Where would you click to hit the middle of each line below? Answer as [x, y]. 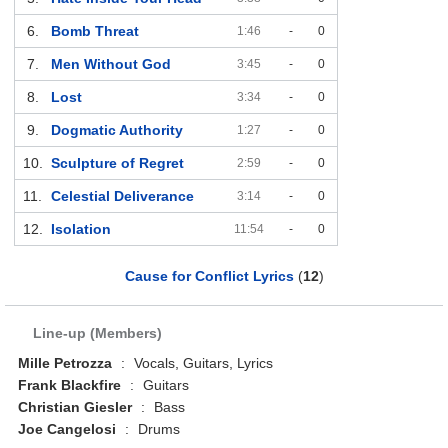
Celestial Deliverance [122, 196]
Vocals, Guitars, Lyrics [202, 363]
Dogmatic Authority [116, 130]
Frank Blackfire [70, 385]
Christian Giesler [75, 407]
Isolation [80, 229]
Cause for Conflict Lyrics [209, 276]
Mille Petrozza [65, 363]
